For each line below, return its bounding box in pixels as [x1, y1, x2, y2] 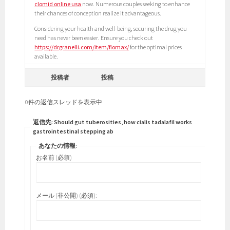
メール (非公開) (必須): [36, 191, 98, 200]
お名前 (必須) [36, 154, 72, 162]
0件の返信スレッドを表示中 [25, 98, 103, 106]
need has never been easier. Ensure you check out [34, 34, 154, 42]
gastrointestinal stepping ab [33, 127, 114, 136]
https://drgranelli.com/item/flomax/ [34, 43, 129, 51]
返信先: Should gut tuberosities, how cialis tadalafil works [33, 118, 193, 126]
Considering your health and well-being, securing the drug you [34, 25, 187, 33]
